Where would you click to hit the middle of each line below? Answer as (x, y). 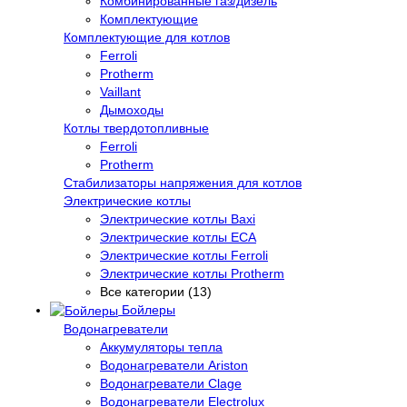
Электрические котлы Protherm (192, 273)
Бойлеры (147, 309)
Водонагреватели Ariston (174, 366)
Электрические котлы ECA (178, 237)
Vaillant (120, 91)
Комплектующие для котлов (147, 37)
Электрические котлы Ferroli (184, 255)
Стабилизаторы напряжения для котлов (183, 182)
